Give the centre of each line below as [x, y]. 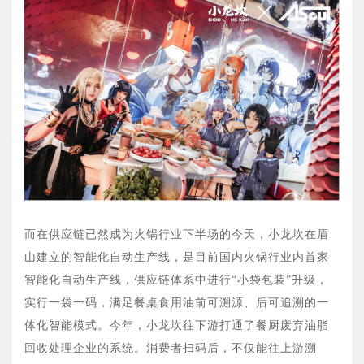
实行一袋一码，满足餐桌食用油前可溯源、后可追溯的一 [177, 303]
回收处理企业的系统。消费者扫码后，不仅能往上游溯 [171, 348]
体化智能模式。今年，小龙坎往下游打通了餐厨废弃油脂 [177, 325]
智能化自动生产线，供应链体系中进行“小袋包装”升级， [176, 280]
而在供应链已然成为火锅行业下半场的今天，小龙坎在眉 [177, 234]
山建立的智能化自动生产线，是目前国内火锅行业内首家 [177, 257]
